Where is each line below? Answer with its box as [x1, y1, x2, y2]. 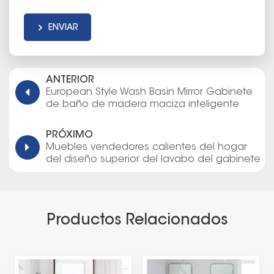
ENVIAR [48, 24, 78, 32]
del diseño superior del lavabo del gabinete [46, 154, 261, 165]
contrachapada [46, 179, 123, 189]
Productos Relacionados [46, 213, 228, 228]
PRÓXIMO [46, 130, 93, 140]
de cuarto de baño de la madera [46, 166, 210, 177]
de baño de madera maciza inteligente [46, 99, 239, 109]
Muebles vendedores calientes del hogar [46, 142, 247, 152]
